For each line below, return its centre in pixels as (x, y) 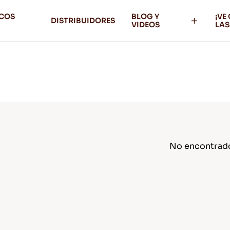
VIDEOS (146, 25)
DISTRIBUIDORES (83, 21)
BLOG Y (146, 16)
